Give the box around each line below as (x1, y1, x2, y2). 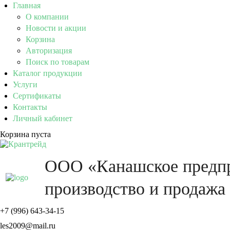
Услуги (13, 80, 37, 89)
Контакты (13, 103, 47, 111)
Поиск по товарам (26, 57, 89, 66)
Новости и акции (26, 24, 86, 32)
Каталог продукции (13, 69, 82, 78)
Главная (13, 1, 41, 10)
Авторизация (26, 46, 72, 55)
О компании (26, 12, 69, 21)
